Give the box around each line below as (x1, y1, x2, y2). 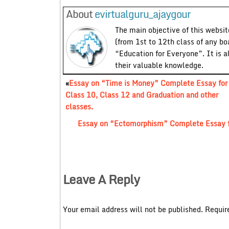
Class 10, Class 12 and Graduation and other (65, 88, 218, 101)
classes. (65, 100, 93, 112)
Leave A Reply (62, 169, 140, 189)
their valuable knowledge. (114, 59, 203, 71)
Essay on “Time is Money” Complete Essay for (68, 77, 227, 89)
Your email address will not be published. (62, 203, 203, 215)
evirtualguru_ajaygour (94, 5, 191, 22)
